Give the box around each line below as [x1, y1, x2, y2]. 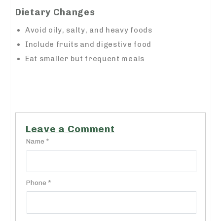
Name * [26, 137, 49, 146]
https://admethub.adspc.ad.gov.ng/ [15, 76, 151, 86]
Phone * [26, 179, 51, 187]
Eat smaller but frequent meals [25, 54, 145, 64]
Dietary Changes [15, 7, 95, 18]
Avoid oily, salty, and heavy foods [25, 26, 152, 35]
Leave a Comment [26, 123, 115, 135]
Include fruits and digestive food [25, 40, 152, 49]
